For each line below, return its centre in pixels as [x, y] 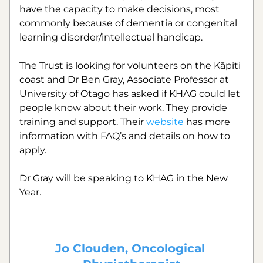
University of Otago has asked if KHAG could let [130, 94]
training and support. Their [83, 122]
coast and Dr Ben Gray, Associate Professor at [124, 80]
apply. [33, 150]
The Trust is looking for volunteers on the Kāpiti [130, 65]
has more [207, 122]
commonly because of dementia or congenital [128, 23]
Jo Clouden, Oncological [130, 248]
